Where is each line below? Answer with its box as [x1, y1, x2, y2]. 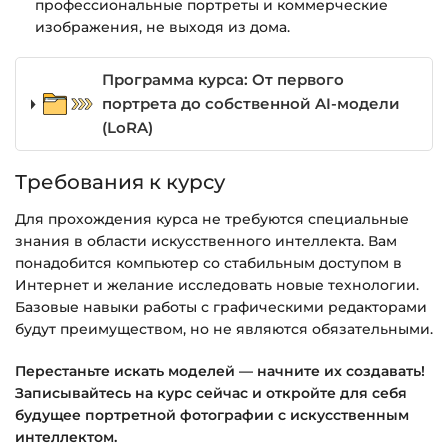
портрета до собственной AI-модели [101, 94, 400, 114]
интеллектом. [15, 427, 117, 446]
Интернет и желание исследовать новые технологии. [15, 276, 419, 295]
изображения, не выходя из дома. [35, 17, 290, 36]
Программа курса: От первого [101, 70, 344, 90]
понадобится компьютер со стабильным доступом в [15, 254, 402, 273]
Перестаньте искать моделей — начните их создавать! [15, 361, 425, 380]
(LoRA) [101, 118, 153, 138]
